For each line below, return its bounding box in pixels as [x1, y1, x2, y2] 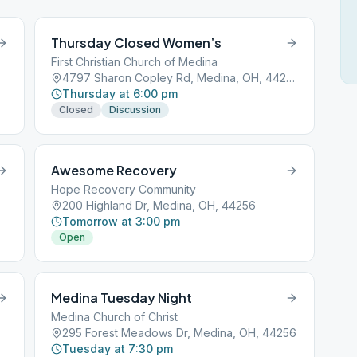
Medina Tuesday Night [51, 289, 193, 306]
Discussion [109, 104, 162, 116]
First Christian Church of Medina [51, 55, 218, 69]
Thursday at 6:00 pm [62, 87, 178, 100]
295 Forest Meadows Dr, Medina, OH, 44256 [62, 326, 297, 339]
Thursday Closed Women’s [51, 34, 222, 51]
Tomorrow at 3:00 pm [62, 214, 181, 228]
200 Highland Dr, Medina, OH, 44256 [62, 198, 257, 212]
